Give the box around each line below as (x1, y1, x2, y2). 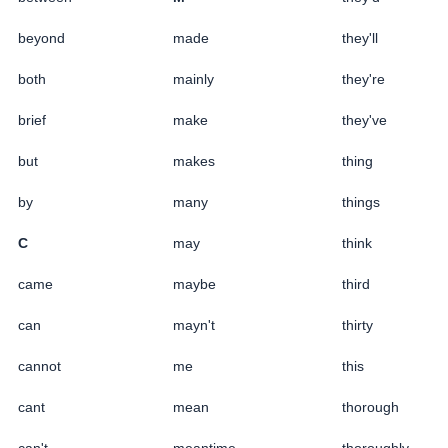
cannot (18, 357, 61, 374)
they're (342, 70, 385, 87)
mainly (173, 70, 214, 87)
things (342, 193, 380, 210)
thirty (342, 316, 373, 333)
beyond (18, 29, 65, 46)
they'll (342, 29, 378, 46)
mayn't (173, 316, 215, 333)
